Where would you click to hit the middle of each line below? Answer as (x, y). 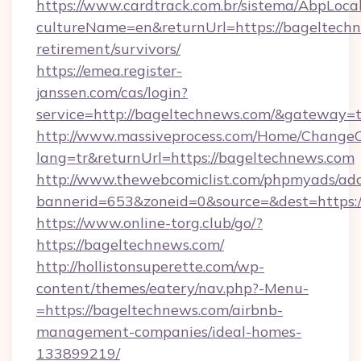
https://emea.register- (109, 71)
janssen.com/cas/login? (112, 92)
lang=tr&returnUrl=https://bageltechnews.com (195, 158)
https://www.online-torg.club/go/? (149, 223)
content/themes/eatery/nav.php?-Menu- (172, 288)
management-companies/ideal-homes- (169, 332)
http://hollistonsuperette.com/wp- (150, 266)
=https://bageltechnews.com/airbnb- (160, 310)
